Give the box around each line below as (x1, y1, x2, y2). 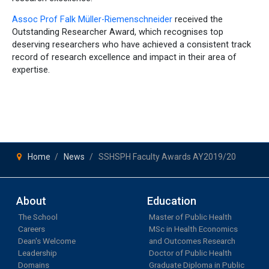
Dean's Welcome (18, 236, 76, 246)
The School (18, 212, 58, 222)
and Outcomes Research (148, 236, 235, 246)
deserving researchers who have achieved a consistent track (12, 39, 251, 50)
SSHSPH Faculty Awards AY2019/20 (98, 151, 236, 162)
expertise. (12, 64, 50, 76)
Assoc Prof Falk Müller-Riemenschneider (12, 14, 172, 25)
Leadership (18, 248, 58, 258)
